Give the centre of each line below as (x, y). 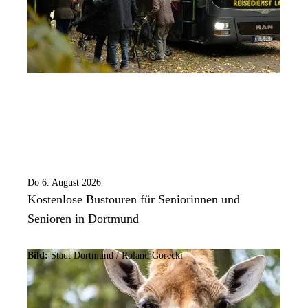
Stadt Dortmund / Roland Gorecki (115, 256)
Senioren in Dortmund (83, 219)
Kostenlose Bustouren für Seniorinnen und (134, 200)
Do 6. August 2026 (64, 183)
